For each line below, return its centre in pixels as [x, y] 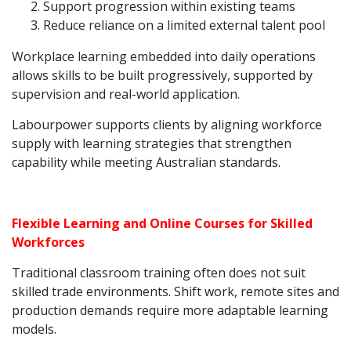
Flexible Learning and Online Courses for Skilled [162, 223]
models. [34, 329]
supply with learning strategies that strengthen [152, 143]
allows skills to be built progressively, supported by [162, 75]
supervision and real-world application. [126, 94]
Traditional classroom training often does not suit [159, 273]
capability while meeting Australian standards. [146, 162]
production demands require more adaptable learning [170, 310]
